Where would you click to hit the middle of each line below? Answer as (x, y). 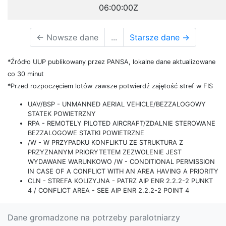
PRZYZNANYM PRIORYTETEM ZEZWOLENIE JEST (105, 152)
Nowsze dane (71, 37)
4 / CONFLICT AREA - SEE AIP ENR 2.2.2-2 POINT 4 (108, 190)
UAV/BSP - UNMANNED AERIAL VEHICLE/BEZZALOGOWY (117, 104)
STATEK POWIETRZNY (62, 114)
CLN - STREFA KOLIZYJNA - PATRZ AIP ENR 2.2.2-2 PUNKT (120, 181)
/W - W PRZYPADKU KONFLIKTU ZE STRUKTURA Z (105, 143)
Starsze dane (156, 37)
